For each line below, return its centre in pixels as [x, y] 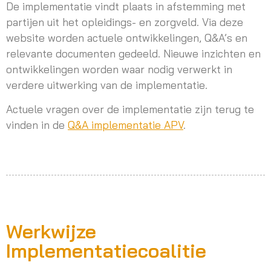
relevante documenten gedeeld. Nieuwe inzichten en [133, 53]
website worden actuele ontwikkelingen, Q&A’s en [127, 37]
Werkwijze [51, 231]
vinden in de [37, 125]
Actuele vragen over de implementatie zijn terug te [130, 109]
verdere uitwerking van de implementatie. [107, 84]
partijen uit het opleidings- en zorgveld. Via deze [125, 21]
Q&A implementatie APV [126, 125]
